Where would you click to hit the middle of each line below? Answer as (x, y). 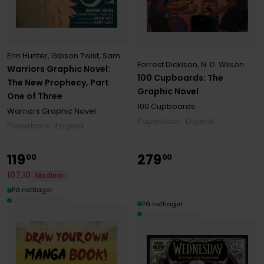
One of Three (34, 96)
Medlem (49, 175)
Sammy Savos (111, 56)
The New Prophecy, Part (58, 83)
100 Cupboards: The (181, 78)
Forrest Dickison (168, 65)
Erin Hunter (27, 56)
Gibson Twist (75, 56)
